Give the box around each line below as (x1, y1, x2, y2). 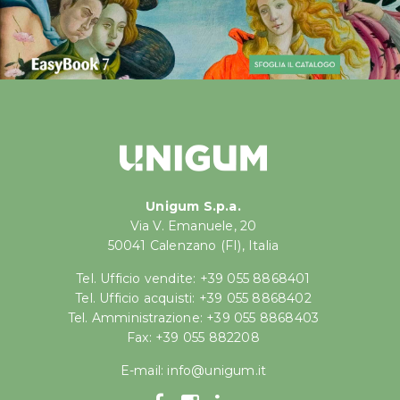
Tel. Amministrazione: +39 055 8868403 (67, 310, 320, 327)
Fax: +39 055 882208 (127, 329, 260, 346)
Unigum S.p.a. (146, 198, 241, 215)
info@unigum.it (167, 362, 267, 379)
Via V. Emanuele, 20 (129, 218, 257, 235)
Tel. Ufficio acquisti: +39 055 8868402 (75, 290, 312, 307)
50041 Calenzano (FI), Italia (107, 237, 279, 254)
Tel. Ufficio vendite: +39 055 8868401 (76, 271, 311, 287)
